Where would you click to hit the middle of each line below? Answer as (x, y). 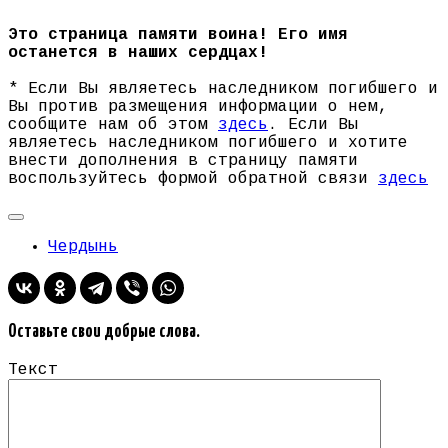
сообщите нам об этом (113, 125)
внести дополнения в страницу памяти (183, 161)
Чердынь (83, 247)
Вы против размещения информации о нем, (198, 107)
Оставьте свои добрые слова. (104, 332)
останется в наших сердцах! (138, 53)
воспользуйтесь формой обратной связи (193, 179)
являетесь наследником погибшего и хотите (208, 143)
